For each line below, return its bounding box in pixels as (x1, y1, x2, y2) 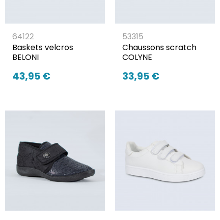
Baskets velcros (12, 42, 73, 54)
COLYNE (122, 52, 152, 63)
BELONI (12, 52, 39, 63)
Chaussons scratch (122, 42, 196, 54)
